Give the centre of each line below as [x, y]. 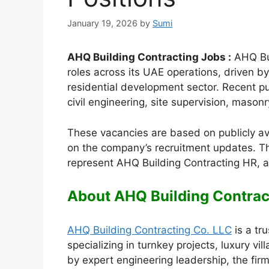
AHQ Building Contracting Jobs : [149, 57]
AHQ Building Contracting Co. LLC [150, 230]
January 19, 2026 [102, 23]
